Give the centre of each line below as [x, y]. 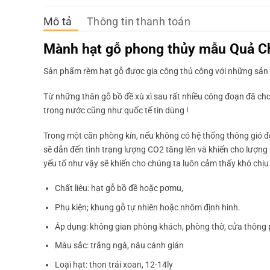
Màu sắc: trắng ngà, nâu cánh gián [119, 246]
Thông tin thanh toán [139, 22]
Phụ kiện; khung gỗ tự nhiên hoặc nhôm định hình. [147, 207]
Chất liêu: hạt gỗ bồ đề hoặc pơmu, [119, 189]
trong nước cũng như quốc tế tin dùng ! [116, 110]
